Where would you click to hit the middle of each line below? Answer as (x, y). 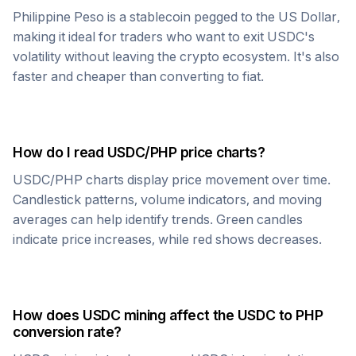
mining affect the (179, 315)
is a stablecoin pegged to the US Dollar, (222, 17)
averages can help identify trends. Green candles (158, 219)
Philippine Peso (58, 17)
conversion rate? (67, 332)
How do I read (60, 152)
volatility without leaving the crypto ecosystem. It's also (176, 56)
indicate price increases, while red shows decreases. (167, 239)
